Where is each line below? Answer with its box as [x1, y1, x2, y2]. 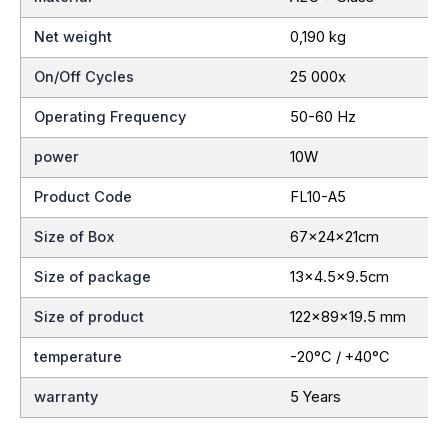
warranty [34, 387, 99, 406]
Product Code [34, 187, 133, 206]
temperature [34, 347, 123, 366]
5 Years [289, 387, 341, 406]
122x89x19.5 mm [289, 307, 406, 326]
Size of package [34, 267, 152, 286]
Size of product [34, 307, 145, 326]
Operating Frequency [34, 107, 187, 126]
